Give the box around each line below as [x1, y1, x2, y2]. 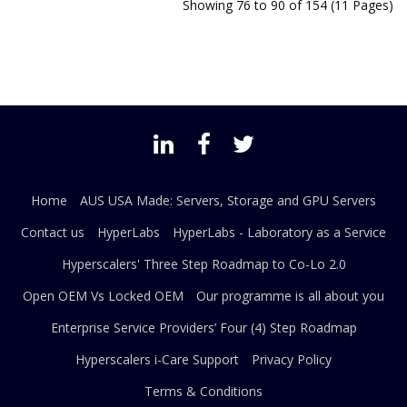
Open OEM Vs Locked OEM [23, 286, 184, 304]
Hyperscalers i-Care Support [75, 350, 239, 368]
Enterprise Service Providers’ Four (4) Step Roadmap [50, 318, 357, 336]
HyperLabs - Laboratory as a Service [173, 223, 386, 241]
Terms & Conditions [144, 382, 263, 400]
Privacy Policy [252, 350, 332, 368]
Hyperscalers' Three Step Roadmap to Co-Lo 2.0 [61, 254, 346, 273]
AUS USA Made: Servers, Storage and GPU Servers [80, 191, 376, 209]
